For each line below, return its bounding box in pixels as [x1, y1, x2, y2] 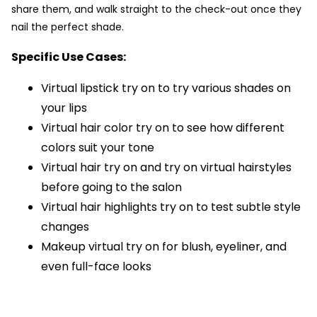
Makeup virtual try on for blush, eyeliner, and [41, 238, 287, 255]
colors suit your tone [41, 139, 154, 156]
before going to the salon [41, 179, 182, 196]
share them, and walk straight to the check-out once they [11, 2, 301, 17]
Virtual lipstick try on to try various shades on [41, 80, 291, 97]
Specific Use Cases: [11, 49, 126, 66]
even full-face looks [41, 258, 151, 275]
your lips [41, 100, 87, 117]
